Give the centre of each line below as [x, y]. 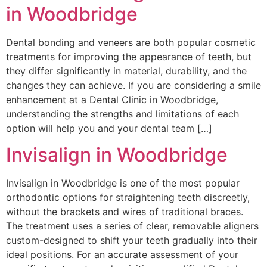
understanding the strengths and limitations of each [122, 114]
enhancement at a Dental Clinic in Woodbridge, [112, 99]
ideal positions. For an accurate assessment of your [122, 255]
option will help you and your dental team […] [109, 128]
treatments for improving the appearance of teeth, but [129, 56]
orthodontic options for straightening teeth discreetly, [128, 198]
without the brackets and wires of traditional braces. [125, 212]
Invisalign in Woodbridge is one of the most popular [123, 183]
